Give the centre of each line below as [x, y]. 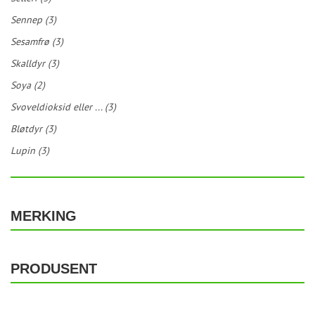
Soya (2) [28, 85]
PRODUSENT [54, 269]
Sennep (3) [33, 20]
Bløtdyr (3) [33, 129]
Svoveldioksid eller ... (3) [63, 107]
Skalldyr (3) [35, 63]
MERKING [44, 216]
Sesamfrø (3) [37, 41]
